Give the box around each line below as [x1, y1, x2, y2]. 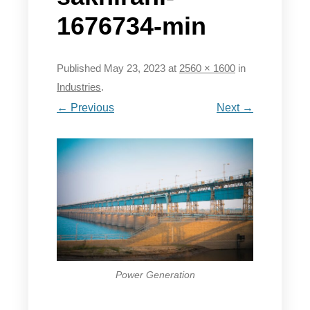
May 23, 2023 [104, 63, 165, 75]
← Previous [57, 102, 114, 114]
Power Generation [115, 270, 195, 281]
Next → [217, 102, 253, 114]
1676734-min [57, 11, 206, 40]
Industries [57, 82, 101, 93]
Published [57, 63, 104, 75]
